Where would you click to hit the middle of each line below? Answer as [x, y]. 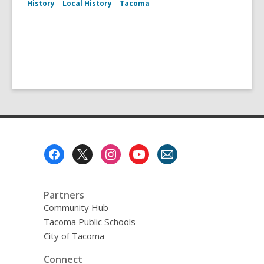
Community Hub [76, 207]
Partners [64, 195]
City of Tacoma [74, 235]
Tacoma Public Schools [89, 221]
